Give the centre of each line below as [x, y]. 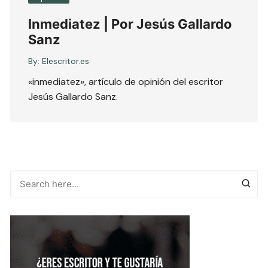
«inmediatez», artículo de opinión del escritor [126, 81]
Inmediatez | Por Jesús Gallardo [130, 24]
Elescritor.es [66, 61]
